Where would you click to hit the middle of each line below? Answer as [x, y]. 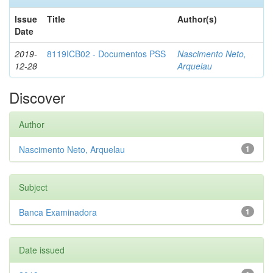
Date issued [42, 250]
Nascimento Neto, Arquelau [72, 149]
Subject [33, 187]
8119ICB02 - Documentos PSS [106, 54]
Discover [37, 97]
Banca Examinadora [58, 212]
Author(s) [197, 19]
